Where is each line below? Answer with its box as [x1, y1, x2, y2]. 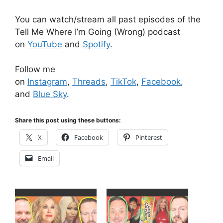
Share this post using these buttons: [15, 116, 121, 124]
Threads [72, 77, 106, 87]
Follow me [15, 64, 55, 74]
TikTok [111, 77, 136, 87]
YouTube [27, 39, 62, 49]
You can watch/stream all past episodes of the [15, 14, 201, 24]
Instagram [27, 77, 67, 87]
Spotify [83, 39, 110, 49]
